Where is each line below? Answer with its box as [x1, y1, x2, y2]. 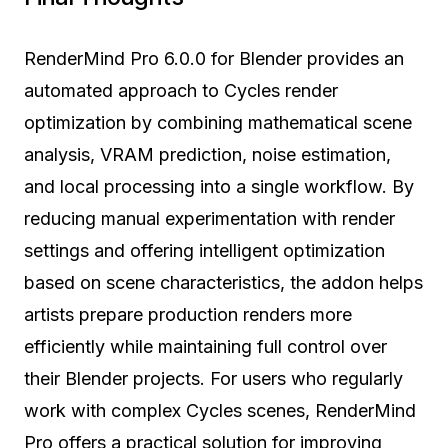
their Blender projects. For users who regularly [24, 367, 403, 389]
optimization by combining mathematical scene [24, 111, 412, 133]
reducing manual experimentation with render [24, 207, 395, 229]
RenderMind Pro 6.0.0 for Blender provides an [24, 47, 404, 69]
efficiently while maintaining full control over [24, 335, 387, 357]
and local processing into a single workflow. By [24, 175, 414, 197]
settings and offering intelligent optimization [24, 239, 385, 261]
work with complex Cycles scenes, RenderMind [24, 399, 416, 421]
